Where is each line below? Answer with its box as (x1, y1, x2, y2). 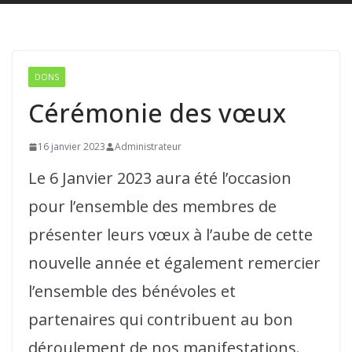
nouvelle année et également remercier (28, 252, 321, 273)
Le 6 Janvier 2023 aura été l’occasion (28, 167, 291, 189)
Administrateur (115, 140, 181, 153)
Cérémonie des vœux (28, 96, 286, 130)
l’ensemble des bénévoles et (28, 280, 236, 302)
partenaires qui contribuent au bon (28, 309, 293, 330)
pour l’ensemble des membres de (28, 196, 277, 217)
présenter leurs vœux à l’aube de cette (28, 224, 313, 245)
